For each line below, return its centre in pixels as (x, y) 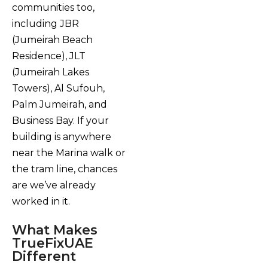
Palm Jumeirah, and (60, 104)
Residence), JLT (49, 56)
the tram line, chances (65, 169)
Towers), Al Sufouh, (58, 88)
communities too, (53, 7)
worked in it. (41, 201)
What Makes (55, 230)
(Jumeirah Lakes (51, 72)
